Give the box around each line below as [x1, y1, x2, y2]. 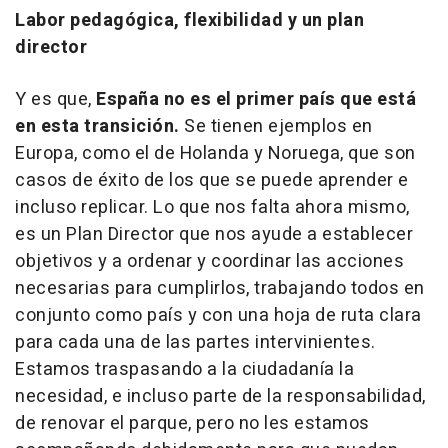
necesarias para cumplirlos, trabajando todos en [15, 274, 425, 302]
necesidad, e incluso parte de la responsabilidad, [15, 382, 426, 410]
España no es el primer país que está [96, 85, 416, 113]
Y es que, [15, 85, 96, 113]
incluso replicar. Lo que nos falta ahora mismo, [15, 193, 410, 221]
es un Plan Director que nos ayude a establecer [15, 220, 413, 248]
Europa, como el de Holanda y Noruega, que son [15, 139, 416, 167]
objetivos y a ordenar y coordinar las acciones [15, 247, 404, 275]
